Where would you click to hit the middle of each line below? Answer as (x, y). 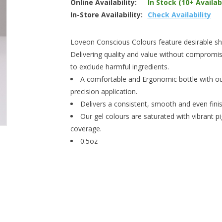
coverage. (86, 129)
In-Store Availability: (106, 15)
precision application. (104, 91)
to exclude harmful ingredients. (119, 67)
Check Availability (179, 15)
